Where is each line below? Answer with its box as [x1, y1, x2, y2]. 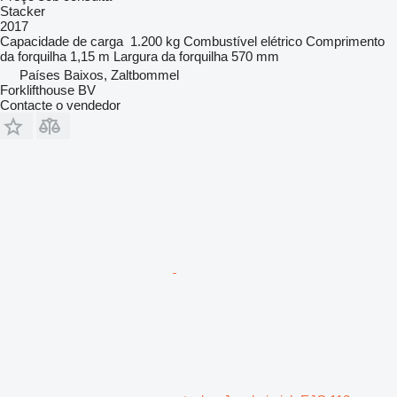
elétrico [261, 33, 302, 49]
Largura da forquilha [113, 48, 228, 64]
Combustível [183, 33, 257, 49]
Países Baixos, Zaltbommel [19, 66, 179, 82]
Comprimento [306, 33, 385, 49]
